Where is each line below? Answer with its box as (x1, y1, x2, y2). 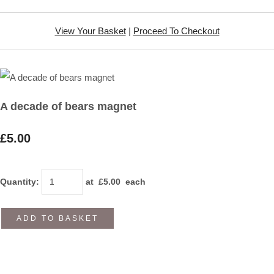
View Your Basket (54, 25, 126, 36)
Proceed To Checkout (133, 25, 220, 36)
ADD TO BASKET (17, 213, 98, 223)
